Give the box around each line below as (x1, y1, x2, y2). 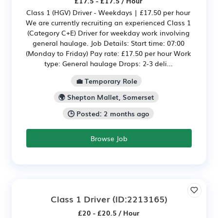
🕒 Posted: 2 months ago (67, 109, 149, 119)
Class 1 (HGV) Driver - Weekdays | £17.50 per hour (26, 7, 190, 17)
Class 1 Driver (51, 192, 110, 205)
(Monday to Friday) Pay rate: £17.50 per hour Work (25, 48, 191, 58)
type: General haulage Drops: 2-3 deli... (44, 58, 173, 68)
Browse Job (91, 133, 127, 144)
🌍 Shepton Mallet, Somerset (58, 92, 154, 102)
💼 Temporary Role (75, 75, 137, 86)
